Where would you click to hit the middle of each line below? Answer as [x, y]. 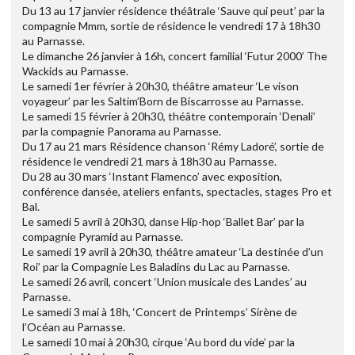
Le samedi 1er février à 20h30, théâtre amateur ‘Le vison [160, 86]
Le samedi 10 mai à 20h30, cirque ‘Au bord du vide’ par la [158, 342]
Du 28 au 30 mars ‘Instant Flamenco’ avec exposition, [152, 176]
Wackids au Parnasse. [75, 71]
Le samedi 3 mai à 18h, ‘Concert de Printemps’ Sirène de [160, 311]
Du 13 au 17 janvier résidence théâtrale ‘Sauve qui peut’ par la [174, 10]
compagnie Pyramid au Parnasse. [103, 236]
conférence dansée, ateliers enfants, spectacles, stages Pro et [177, 191]
